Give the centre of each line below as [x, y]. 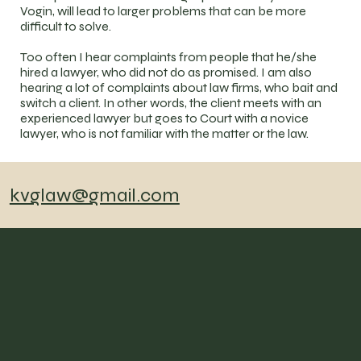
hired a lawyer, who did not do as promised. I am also [166, 72]
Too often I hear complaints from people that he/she [169, 56]
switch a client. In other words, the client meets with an [171, 102]
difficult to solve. [66, 26]
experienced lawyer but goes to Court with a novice [165, 118]
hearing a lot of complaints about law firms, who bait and [179, 87]
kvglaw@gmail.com [94, 195]
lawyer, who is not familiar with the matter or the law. [166, 133]
